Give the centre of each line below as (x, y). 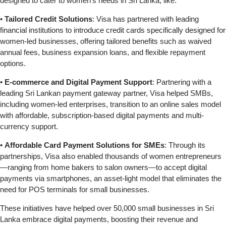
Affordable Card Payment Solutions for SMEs (84, 145)
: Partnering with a (182, 82)
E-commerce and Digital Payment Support (78, 82)
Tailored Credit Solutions (48, 19)
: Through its (185, 145)
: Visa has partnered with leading (146, 19)
